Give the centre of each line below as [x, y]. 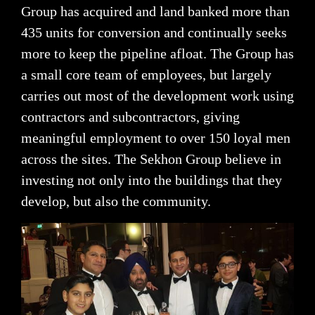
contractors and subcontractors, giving [130, 117]
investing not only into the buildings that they [152, 180]
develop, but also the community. [116, 201]
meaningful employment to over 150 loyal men [156, 138]
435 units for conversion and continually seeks [154, 33]
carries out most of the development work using [157, 96]
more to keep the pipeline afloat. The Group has [157, 54]
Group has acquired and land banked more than [155, 12]
